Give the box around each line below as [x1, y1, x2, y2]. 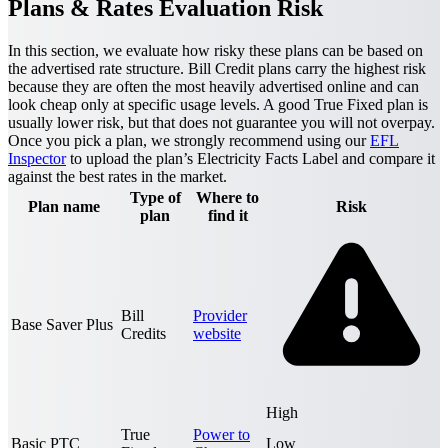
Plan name [28, 198, 100, 216]
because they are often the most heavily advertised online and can [8, 78, 419, 96]
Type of [129, 189, 181, 207]
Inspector [8, 150, 66, 168]
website [193, 325, 241, 343]
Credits [121, 325, 166, 343]
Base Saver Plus [11, 316, 113, 334]
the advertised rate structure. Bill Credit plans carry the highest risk [8, 60, 426, 78]
